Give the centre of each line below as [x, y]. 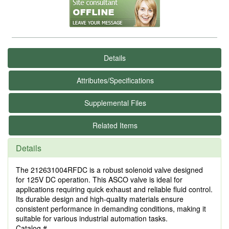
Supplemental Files [115, 103]
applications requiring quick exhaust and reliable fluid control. [114, 189]
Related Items [115, 125]
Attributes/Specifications [115, 80]
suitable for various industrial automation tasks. [92, 218]
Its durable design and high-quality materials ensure [100, 199]
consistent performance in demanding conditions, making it [111, 209]
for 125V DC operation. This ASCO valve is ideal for [99, 179]
